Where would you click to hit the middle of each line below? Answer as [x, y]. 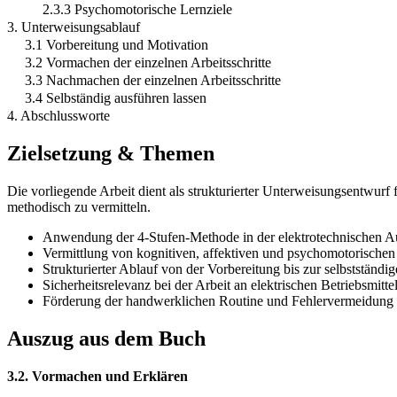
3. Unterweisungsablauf [74, 27]
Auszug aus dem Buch [106, 338]
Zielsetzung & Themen [111, 153]
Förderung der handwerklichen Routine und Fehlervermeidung [218, 300]
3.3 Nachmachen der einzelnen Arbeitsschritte [153, 81]
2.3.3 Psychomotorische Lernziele [137, 10]
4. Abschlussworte [58, 116]
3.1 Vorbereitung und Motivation [117, 45]
